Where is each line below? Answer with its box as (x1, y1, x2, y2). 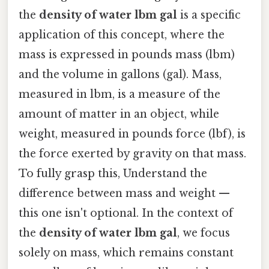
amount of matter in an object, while (19, 107, 219, 121)
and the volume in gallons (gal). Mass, (19, 68, 222, 82)
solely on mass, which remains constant (19, 246, 234, 260)
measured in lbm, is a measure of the (19, 88, 220, 101)
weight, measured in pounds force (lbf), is (19, 127, 246, 141)
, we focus (177, 226, 230, 240)
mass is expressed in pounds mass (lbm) (19, 48, 235, 62)
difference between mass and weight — (19, 187, 230, 201)
